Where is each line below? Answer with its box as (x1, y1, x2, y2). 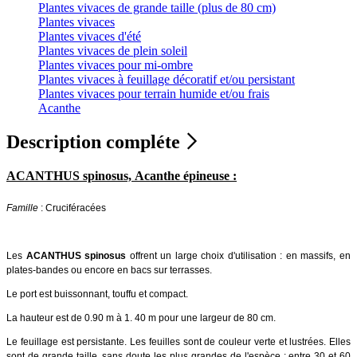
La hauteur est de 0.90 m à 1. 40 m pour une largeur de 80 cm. (6, 312, 278, 324)
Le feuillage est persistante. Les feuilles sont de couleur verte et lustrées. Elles (6, 335, 351, 347)
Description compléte (6, 131, 185, 153)
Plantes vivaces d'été (38, 29, 141, 44)
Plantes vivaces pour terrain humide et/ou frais (38, 87, 269, 101)
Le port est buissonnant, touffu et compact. (6, 288, 188, 300)
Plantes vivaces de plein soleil (38, 44, 187, 58)
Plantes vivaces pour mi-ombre (38, 58, 193, 73)
